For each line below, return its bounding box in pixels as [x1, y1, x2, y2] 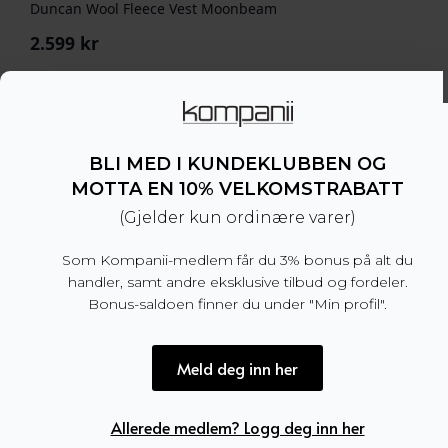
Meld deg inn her [177, 357, 298, 380]
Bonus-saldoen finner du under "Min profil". [88, 295, 387, 314]
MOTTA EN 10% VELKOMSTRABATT [71, 178, 404, 201]
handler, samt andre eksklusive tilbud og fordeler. [67, 273, 408, 292]
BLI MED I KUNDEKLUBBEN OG [89, 153, 386, 176]
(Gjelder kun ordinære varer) [119, 208, 356, 228]
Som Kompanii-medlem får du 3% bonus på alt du [62, 251, 413, 270]
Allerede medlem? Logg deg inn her [110, 416, 365, 439]
